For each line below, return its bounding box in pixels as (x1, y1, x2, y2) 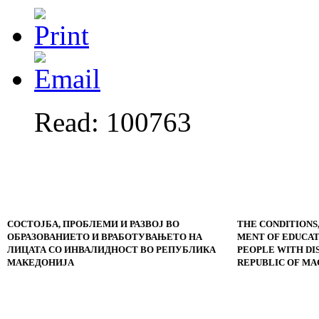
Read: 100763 (34, 107, 192, 138)
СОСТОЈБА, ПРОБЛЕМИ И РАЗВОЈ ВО (6, 219, 179, 230)
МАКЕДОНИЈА (6, 257, 74, 268)
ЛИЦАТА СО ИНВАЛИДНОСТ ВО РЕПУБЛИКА (6, 244, 216, 256)
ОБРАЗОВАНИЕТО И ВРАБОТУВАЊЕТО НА (6, 231, 202, 243)
